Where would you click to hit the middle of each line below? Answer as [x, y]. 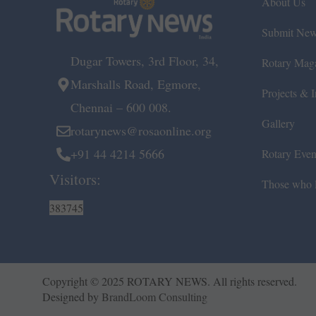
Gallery [278, 123]
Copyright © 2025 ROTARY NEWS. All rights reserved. [173, 281]
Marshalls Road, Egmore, [136, 84]
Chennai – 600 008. [121, 108]
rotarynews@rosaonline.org [141, 131]
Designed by [72, 297]
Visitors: [75, 180]
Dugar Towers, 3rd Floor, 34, [147, 61]
